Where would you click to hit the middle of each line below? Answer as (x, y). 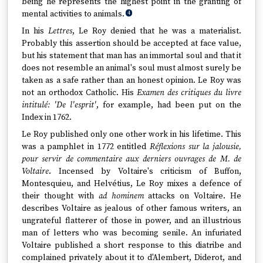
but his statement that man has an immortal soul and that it (131, 56)
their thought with (60, 196)
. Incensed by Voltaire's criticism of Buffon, (145, 171)
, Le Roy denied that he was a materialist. (157, 31)
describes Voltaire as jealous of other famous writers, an (131, 208)
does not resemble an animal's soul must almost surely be (131, 68)
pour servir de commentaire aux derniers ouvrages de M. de (131, 159)
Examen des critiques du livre (189, 93)
